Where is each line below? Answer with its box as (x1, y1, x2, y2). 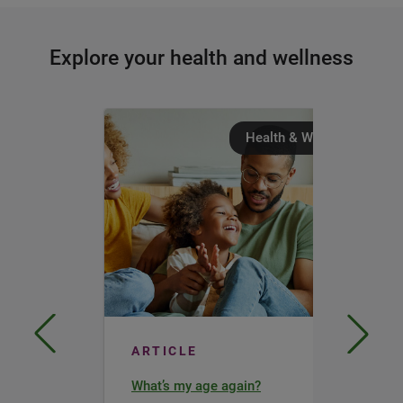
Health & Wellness (246, 130, 356, 147)
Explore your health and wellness (49, 46, 354, 71)
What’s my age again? (131, 378, 261, 395)
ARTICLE (131, 344, 198, 359)
